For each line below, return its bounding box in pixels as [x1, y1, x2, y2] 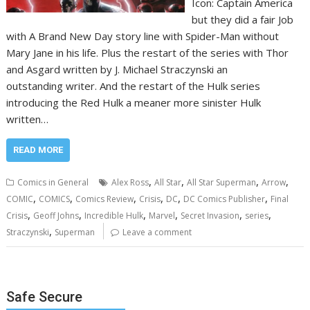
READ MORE [13, 144, 64, 155]
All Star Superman [187, 176, 257, 188]
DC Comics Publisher [183, 192, 266, 205]
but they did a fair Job [191, 12, 293, 26]
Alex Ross [111, 176, 149, 188]
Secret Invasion [181, 209, 240, 221]
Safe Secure [6, 289, 83, 306]
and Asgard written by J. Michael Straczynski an [6, 62, 228, 76]
